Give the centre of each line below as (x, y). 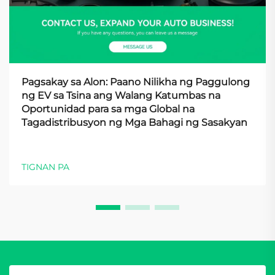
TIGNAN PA (45, 167)
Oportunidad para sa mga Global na (108, 109)
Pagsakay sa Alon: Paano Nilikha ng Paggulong (136, 82)
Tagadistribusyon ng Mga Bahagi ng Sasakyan (134, 122)
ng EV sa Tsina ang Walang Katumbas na (121, 95)
